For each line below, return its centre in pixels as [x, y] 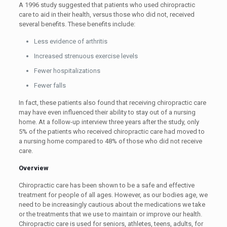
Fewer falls [50, 85]
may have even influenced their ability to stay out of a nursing [107, 112]
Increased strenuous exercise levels [86, 56]
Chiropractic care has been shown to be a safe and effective [106, 185]
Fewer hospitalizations [67, 70]
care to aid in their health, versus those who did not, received [106, 14]
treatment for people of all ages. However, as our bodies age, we [113, 195]
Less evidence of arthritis [70, 41]
